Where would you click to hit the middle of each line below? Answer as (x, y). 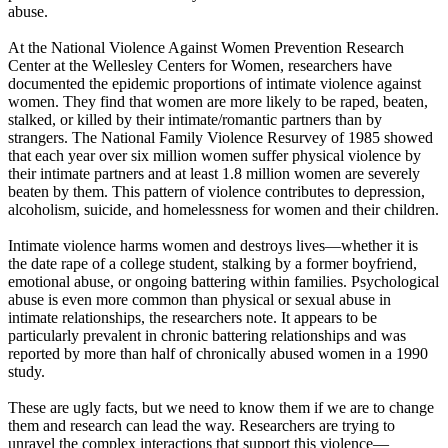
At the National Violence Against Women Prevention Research (206, 48)
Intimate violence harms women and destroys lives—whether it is (213, 246)
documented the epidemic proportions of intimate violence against (214, 84)
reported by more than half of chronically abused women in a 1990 (218, 354)
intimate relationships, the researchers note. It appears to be (192, 318)
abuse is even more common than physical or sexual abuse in (199, 300)
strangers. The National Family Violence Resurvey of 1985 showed (220, 138)
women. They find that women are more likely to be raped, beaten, (218, 102)
